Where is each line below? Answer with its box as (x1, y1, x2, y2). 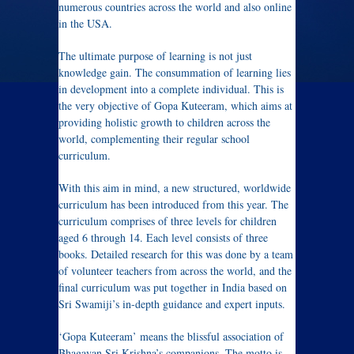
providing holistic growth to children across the (58, 115, 270, 130)
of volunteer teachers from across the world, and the (58, 263, 292, 278)
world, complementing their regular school (58, 131, 250, 146)
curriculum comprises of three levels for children (58, 213, 277, 228)
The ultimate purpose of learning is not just (58, 48, 252, 63)
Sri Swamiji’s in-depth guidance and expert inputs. (58, 296, 285, 311)
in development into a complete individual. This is (58, 81, 284, 96)
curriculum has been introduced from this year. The (58, 197, 288, 212)
